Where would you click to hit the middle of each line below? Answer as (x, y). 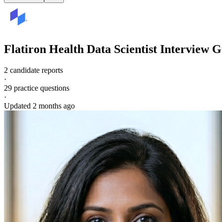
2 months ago (54, 106)
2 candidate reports (33, 70)
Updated (18, 106)
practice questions (41, 88)
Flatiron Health (44, 49)
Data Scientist (122, 49)
